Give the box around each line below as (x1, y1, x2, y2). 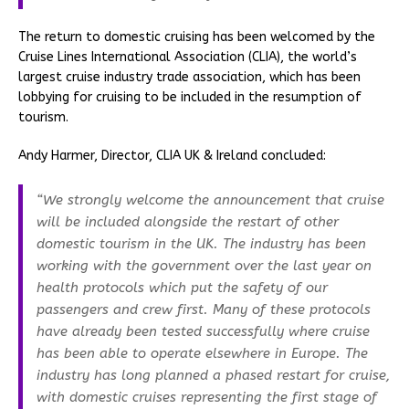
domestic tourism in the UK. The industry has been (37, 235, 366, 252)
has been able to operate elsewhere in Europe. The (37, 344, 368, 362)
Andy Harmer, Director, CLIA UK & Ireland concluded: (18, 147, 326, 163)
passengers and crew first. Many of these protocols (37, 300, 371, 318)
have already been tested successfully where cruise (37, 322, 370, 340)
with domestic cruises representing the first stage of (37, 388, 377, 405)
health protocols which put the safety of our (37, 278, 328, 296)
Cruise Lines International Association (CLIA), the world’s (18, 48, 357, 65)
